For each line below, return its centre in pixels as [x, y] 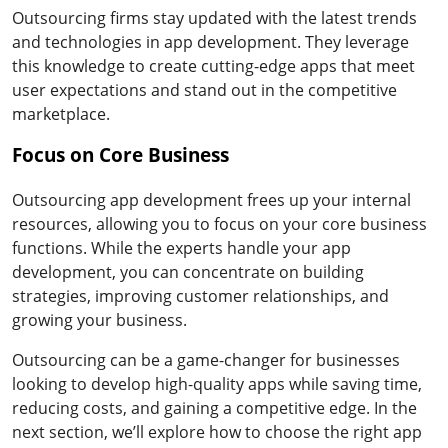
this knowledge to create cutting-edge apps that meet [213, 65]
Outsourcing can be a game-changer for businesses [206, 359]
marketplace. [61, 113]
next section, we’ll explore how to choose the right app [217, 431]
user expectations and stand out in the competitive [204, 89]
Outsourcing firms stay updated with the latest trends [214, 17]
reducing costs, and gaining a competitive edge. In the [214, 407]
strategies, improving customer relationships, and [200, 295]
